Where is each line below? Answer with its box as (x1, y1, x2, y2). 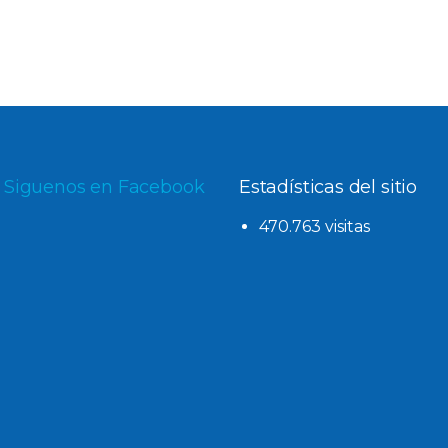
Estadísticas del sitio (239, 175, 418, 198)
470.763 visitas (259, 216, 370, 236)
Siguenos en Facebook (4, 175, 205, 198)
